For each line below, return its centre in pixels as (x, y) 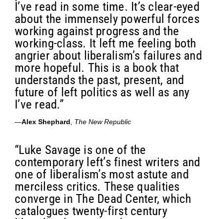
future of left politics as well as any (102, 92)
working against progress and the (97, 31)
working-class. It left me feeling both (106, 43)
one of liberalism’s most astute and (102, 174)
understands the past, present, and (99, 80)
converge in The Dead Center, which (103, 198)
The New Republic (103, 121)
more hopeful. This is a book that (97, 67)
